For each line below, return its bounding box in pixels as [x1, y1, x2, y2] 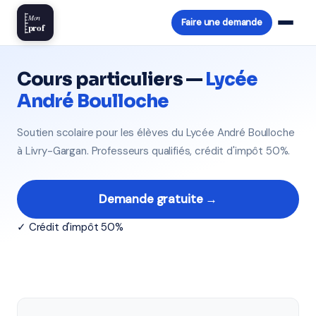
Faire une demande [181, 16, 262, 28]
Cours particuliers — [17, 68, 205, 91]
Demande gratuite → [98, 191, 218, 207]
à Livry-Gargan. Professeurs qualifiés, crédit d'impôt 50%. [17, 144, 291, 158]
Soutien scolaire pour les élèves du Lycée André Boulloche [17, 126, 295, 140]
